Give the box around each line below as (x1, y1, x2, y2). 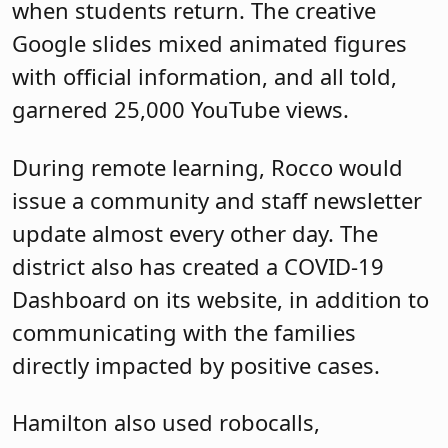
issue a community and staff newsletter (12, 184, 422, 215)
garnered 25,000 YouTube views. (12, 94, 349, 125)
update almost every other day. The (12, 217, 378, 248)
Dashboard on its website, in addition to (12, 283, 429, 314)
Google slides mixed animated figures (12, 28, 407, 59)
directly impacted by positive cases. (12, 349, 380, 380)
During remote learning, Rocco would (12, 151, 403, 182)
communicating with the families (12, 316, 356, 347)
